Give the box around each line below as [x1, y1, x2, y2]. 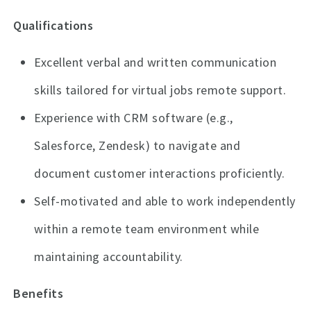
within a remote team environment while [34, 221, 260, 237]
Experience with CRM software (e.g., [34, 110, 233, 126]
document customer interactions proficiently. [34, 165, 285, 182]
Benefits [13, 285, 64, 302]
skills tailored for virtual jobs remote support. [34, 82, 287, 99]
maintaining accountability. [34, 249, 183, 265]
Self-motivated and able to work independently [34, 193, 296, 210]
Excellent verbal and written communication [34, 54, 277, 71]
